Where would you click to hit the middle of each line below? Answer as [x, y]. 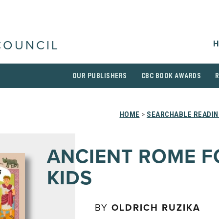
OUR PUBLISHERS [99, 76]
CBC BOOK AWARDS [171, 76]
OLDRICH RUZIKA [156, 208]
